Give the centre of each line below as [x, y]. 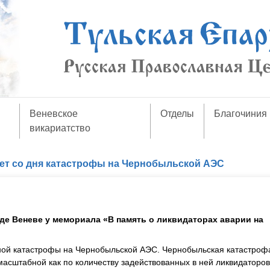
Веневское [53, 114]
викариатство [60, 128]
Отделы [177, 114]
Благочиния [241, 114]
